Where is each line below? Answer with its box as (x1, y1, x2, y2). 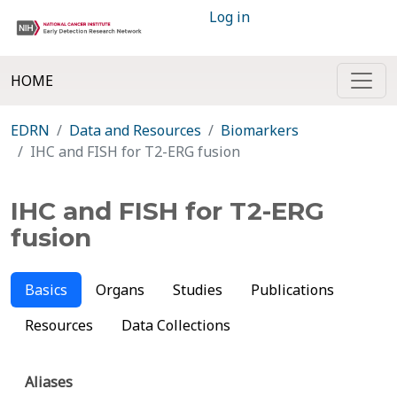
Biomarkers (221, 121, 299, 140)
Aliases (25, 372, 73, 392)
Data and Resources (69, 121, 201, 140)
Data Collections (121, 315, 230, 335)
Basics (25, 280, 67, 300)
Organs (96, 280, 144, 300)
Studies (173, 280, 222, 300)
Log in (209, 7, 250, 27)
